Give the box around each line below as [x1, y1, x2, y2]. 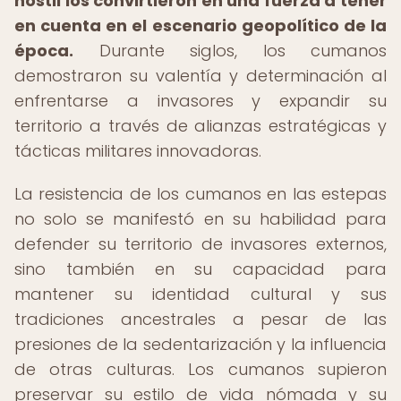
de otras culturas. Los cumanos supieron [14, 358, 387, 380]
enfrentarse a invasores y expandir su [14, 90, 387, 112]
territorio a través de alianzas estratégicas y [14, 115, 387, 137]
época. [14, 39, 73, 62]
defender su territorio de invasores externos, [14, 233, 387, 255]
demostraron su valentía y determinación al [14, 64, 387, 87]
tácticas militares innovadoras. [14, 140, 261, 162]
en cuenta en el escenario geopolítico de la [14, 14, 387, 37]
